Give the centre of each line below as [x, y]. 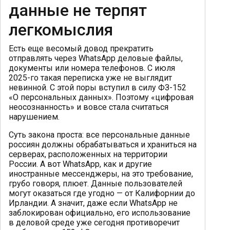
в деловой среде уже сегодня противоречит [94, 222]
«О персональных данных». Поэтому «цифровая [101, 97]
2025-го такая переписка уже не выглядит [90, 78]
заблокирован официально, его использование [100, 213]
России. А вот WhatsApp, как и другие [80, 164]
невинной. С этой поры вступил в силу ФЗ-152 [98, 87]
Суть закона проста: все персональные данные [99, 135]
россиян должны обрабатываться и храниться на [103, 144]
